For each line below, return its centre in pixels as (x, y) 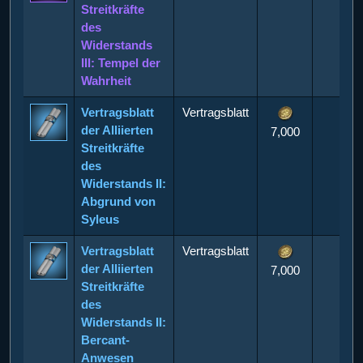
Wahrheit (106, 80)
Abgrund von (118, 201)
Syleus (100, 219)
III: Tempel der (121, 62)
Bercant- (105, 340)
